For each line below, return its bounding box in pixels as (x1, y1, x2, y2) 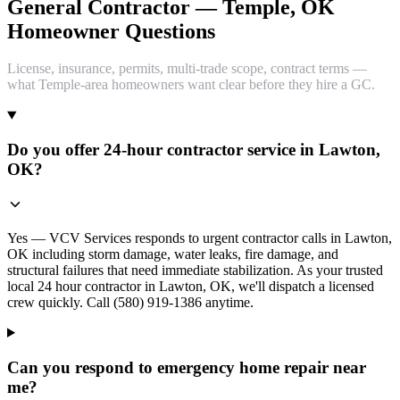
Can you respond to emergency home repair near (7, 357, 366, 377)
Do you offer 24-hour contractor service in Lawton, (7, 140, 380, 160)
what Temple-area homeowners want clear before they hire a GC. (7, 77, 375, 93)
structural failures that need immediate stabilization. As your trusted (7, 262, 383, 278)
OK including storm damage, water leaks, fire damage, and (7, 246, 338, 262)
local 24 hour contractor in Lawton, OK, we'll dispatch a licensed (7, 278, 374, 294)
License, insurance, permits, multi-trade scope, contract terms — (7, 61, 367, 77)
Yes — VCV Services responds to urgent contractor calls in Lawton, (7, 229, 392, 246)
